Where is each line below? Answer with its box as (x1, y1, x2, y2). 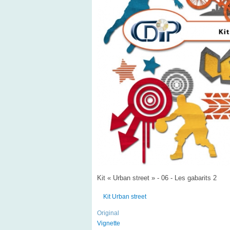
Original (97, 209, 119, 217)
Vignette (97, 219, 120, 227)
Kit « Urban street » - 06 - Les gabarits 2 (97, 174, 217, 182)
